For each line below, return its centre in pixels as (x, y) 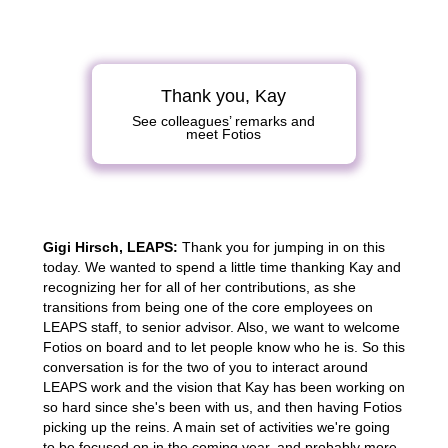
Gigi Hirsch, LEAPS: (110, 246)
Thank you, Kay (224, 96)
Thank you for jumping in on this (281, 246)
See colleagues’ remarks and (224, 121)
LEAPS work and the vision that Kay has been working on (223, 386)
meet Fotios (224, 134)
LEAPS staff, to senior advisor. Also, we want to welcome (221, 326)
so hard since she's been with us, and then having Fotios (222, 406)
